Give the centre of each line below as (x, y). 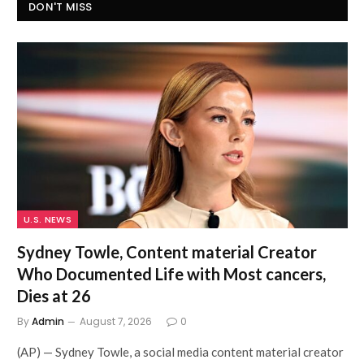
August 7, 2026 (116, 321)
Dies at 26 (54, 295)
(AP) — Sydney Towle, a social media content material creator (180, 351)
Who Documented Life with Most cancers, (171, 273)
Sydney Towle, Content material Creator (167, 251)
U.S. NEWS (48, 219)
